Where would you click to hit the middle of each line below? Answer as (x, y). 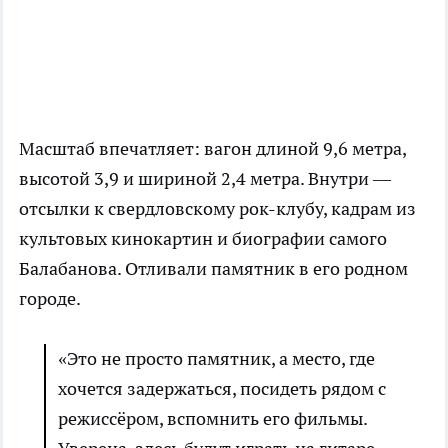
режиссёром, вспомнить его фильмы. (212, 418)
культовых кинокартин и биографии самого (203, 238)
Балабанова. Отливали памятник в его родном (213, 268)
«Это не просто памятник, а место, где (216, 358)
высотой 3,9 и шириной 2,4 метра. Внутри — (205, 178)
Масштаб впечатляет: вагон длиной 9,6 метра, (212, 148)
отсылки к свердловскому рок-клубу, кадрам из (217, 208)
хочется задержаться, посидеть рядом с (222, 388)
